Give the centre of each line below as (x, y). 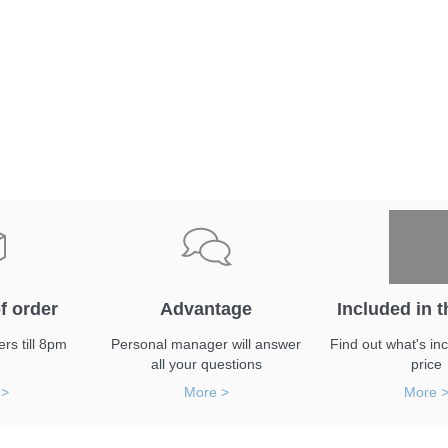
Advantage (206, 309)
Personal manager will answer (206, 344)
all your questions (206, 364)
